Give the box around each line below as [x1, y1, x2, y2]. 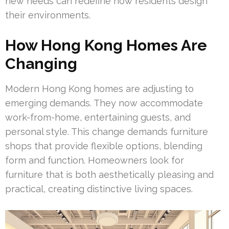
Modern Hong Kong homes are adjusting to [5, 83, 194, 94]
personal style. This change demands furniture [5, 126, 208, 137]
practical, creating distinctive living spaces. [5, 183, 193, 194]
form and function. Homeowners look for [5, 154, 184, 166]
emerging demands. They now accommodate [5, 97, 203, 108]
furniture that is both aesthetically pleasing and [5, 169, 214, 180]
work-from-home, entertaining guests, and [5, 111, 191, 123]
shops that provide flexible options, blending [5, 140, 202, 151]
